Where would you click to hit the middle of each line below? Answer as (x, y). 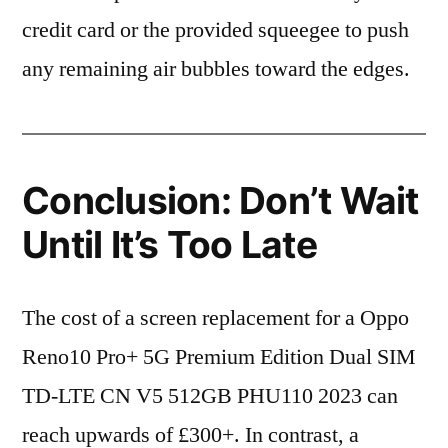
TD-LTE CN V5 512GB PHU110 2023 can (210, 396)
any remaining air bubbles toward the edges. (216, 69)
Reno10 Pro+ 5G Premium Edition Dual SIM (219, 357)
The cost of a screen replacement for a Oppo (215, 318)
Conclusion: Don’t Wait (220, 200)
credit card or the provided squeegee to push (215, 30)
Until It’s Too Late (169, 244)
